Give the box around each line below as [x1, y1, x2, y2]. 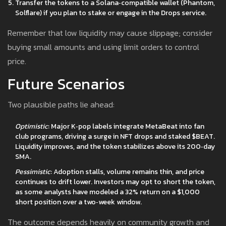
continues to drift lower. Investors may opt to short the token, [15, 177, 215, 188]
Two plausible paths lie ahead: [8, 98, 115, 111]
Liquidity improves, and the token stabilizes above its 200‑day [15, 141, 215, 152]
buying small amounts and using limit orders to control [8, 41, 199, 53]
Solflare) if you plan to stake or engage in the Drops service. [15, 8, 206, 19]
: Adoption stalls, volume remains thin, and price [50, 166, 204, 178]
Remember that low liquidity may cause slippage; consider [8, 27, 212, 39]
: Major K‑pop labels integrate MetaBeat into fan [48, 121, 204, 132]
